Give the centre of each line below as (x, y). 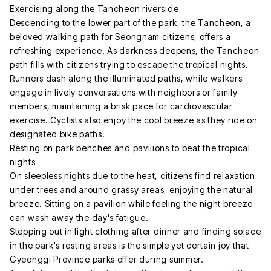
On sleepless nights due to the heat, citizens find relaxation (132, 175)
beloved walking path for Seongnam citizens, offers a (120, 36)
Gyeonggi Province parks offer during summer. (107, 259)
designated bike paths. (57, 134)
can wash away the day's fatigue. (79, 217)
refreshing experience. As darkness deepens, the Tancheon (135, 50)
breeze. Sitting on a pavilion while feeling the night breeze (132, 203)
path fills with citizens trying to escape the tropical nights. (129, 64)
